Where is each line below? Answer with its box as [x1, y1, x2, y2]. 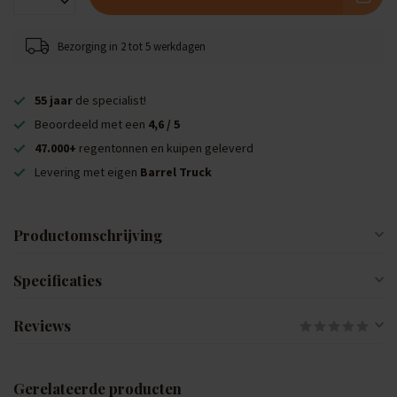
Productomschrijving [13, 225, 162, 245]
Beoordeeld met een [35, 116, 148, 132]
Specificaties [13, 270, 102, 290]
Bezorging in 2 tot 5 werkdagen [58, 38, 206, 54]
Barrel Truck [140, 164, 212, 180]
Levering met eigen [35, 164, 140, 180]
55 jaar [35, 92, 73, 108]
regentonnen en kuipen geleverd [76, 140, 253, 156]
